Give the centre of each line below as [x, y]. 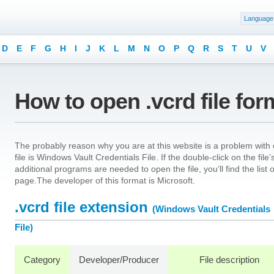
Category [42, 260]
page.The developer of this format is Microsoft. [105, 180]
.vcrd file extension [81, 207]
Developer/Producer [119, 260]
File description [229, 260]
